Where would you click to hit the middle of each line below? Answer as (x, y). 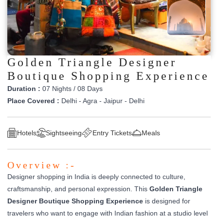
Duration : (24, 88)
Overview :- (42, 165)
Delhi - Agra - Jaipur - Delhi (102, 100)
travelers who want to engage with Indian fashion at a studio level (108, 213)
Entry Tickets (112, 133)
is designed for (167, 201)
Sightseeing (64, 133)
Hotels (27, 133)
